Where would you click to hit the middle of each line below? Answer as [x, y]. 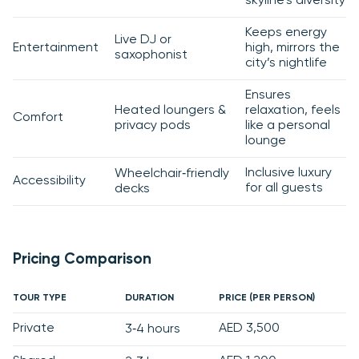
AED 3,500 [249, 329]
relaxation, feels [293, 111]
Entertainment [56, 48]
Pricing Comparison [82, 260]
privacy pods [153, 126]
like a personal [288, 126]
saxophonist [151, 56]
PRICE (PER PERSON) [267, 298]
